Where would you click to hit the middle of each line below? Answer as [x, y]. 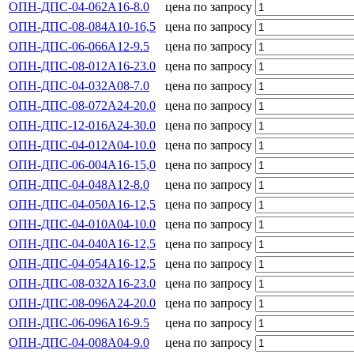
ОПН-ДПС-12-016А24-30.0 [82, 125]
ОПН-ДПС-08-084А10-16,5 [82, 26]
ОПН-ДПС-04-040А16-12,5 [82, 243]
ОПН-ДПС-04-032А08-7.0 [79, 85]
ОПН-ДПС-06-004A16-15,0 [82, 164]
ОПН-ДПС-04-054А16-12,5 [82, 263]
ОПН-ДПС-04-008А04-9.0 [79, 342]
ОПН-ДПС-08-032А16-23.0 [82, 283]
